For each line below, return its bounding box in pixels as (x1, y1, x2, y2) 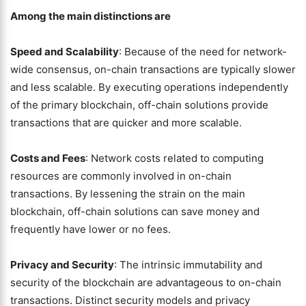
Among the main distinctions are (10, 10, 171, 23)
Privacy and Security (10, 258, 114, 271)
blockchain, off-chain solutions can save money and (10, 205, 260, 218)
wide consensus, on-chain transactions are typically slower (10, 63, 296, 76)
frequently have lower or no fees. (10, 223, 171, 236)
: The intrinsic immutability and (114, 258, 262, 271)
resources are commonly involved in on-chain (10, 169, 232, 182)
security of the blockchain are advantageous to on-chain (10, 276, 281, 289)
